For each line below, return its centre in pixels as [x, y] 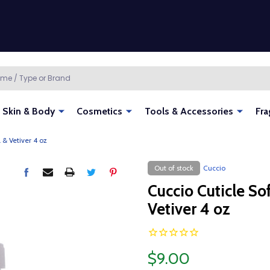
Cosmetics [100, 111]
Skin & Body [28, 111]
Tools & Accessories [189, 111]
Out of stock [174, 168]
